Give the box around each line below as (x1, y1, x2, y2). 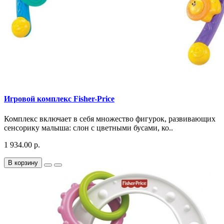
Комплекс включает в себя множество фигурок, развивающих (4, 114, 215, 123)
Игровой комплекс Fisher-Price (4, 94, 114, 103)
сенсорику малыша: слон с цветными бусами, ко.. (4, 123, 173, 132)
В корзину (8, 158, 38, 166)
